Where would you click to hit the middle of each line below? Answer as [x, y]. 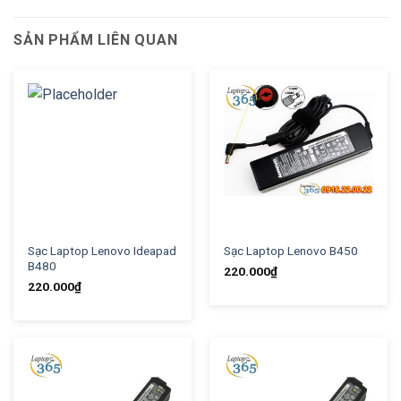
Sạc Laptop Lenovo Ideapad [102, 250]
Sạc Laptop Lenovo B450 [290, 250]
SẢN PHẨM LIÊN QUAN [96, 40]
